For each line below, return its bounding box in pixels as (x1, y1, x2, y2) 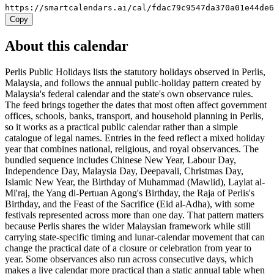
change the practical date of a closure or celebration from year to (5, 243, 251, 254)
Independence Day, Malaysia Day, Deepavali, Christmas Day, (5, 166, 243, 177)
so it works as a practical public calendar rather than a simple (5, 122, 238, 133)
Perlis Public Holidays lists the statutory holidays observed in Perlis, (5, 67, 265, 78)
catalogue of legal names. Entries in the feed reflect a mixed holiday (5, 133, 265, 144)
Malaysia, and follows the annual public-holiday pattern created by (5, 78, 261, 89)
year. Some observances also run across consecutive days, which (5, 254, 253, 265)
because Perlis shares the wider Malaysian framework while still (5, 221, 251, 232)
